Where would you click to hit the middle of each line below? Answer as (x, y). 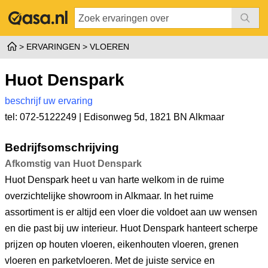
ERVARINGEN (53, 47)
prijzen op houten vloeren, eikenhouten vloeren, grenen (122, 244)
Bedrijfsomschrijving (62, 147)
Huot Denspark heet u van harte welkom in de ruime (115, 180)
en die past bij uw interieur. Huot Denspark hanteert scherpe (131, 228)
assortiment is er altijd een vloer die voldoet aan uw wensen (131, 212)
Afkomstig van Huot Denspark (73, 164)
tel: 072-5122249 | (44, 117)
